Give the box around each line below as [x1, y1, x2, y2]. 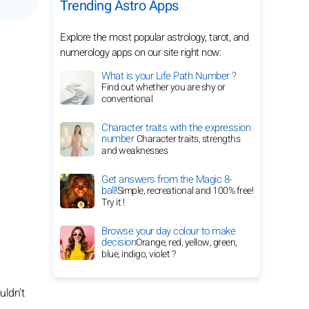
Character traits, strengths [136, 132, 240, 146]
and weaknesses [101, 143, 168, 158]
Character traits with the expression [101, 120, 250, 135]
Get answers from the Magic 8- [101, 172, 232, 187]
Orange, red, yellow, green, [136, 235, 237, 250]
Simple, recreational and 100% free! [117, 183, 253, 198]
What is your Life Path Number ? [101, 68, 237, 83]
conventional [101, 92, 152, 106]
